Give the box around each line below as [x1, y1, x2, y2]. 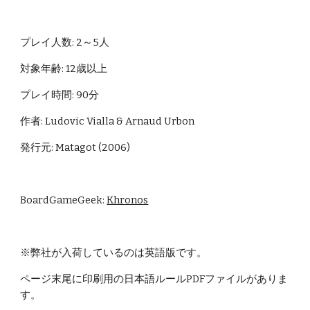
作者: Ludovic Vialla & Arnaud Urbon [20, 115, 195, 127]
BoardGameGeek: [20, 194, 107, 206]
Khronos [107, 194, 149, 206]
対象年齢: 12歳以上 [20, 62, 108, 75]
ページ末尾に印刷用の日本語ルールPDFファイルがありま [20, 273, 289, 285]
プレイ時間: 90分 [20, 89, 100, 101]
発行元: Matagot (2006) [20, 141, 131, 154]
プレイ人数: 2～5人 [20, 36, 110, 48]
